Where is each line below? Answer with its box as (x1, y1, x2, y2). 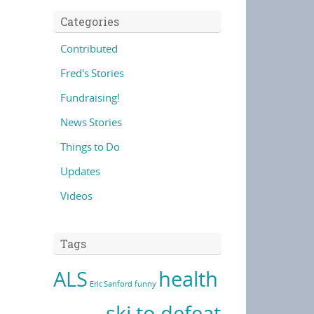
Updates (60, 164, 100, 178)
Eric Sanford (90, 279, 132, 289)
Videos (60, 189, 93, 203)
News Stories (60, 115, 122, 129)
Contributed (60, 41, 118, 55)
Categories (60, 14, 119, 29)
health (158, 265, 218, 293)
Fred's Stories (60, 66, 124, 80)
